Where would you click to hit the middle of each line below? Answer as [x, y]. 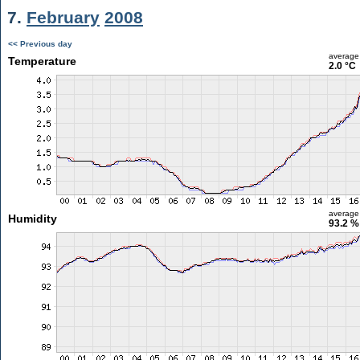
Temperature [42, 61]
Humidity [32, 219]
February [63, 17]
